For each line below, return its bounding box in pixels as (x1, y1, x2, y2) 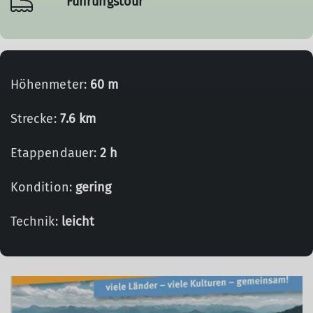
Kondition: (10, 180, 75, 195)
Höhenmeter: (10, 77, 90, 92)
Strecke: (10, 111, 60, 126)
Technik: (10, 214, 61, 229)
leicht (61, 214, 95, 229)
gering (75, 180, 112, 195)
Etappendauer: (10, 145, 101, 161)
